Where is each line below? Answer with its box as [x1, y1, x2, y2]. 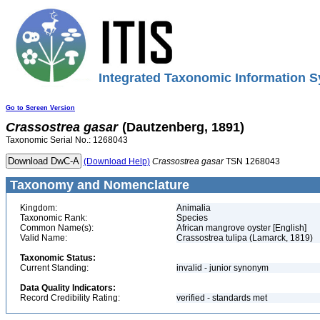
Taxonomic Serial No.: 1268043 [6, 135, 128, 145]
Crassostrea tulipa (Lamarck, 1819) [176, 233, 313, 243]
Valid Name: [20, 233, 67, 243]
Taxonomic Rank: [20, 213, 87, 223]
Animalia [176, 203, 211, 213]
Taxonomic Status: [20, 253, 96, 263]
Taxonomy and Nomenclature [6, 178, 189, 192]
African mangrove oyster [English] [176, 223, 306, 233]
